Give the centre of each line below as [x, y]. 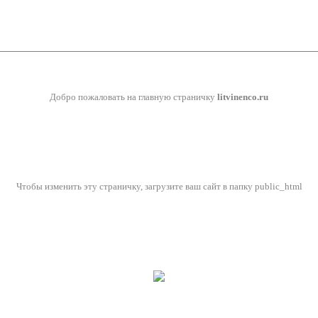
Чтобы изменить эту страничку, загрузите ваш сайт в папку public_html [159, 186]
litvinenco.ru [243, 97]
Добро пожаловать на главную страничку [133, 97]
